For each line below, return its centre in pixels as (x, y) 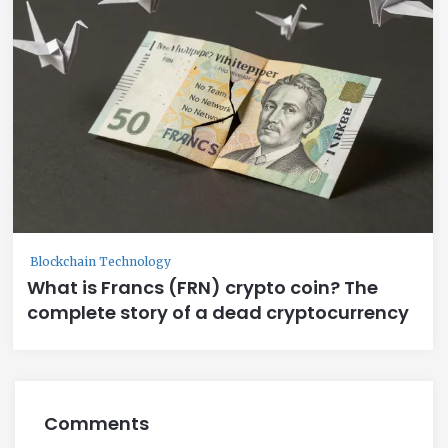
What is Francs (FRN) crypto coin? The (202, 287)
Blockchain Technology (100, 261)
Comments (96, 423)
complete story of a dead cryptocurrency (218, 312)
